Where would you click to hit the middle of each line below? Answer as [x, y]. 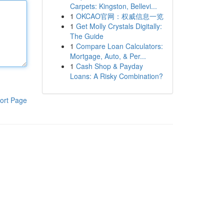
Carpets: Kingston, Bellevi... [113, 6]
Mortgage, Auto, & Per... [108, 56]
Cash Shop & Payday [109, 66]
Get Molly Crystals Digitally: [119, 26]
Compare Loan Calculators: [119, 46]
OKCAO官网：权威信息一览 [119, 16]
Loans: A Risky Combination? [116, 76]
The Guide [86, 36]
